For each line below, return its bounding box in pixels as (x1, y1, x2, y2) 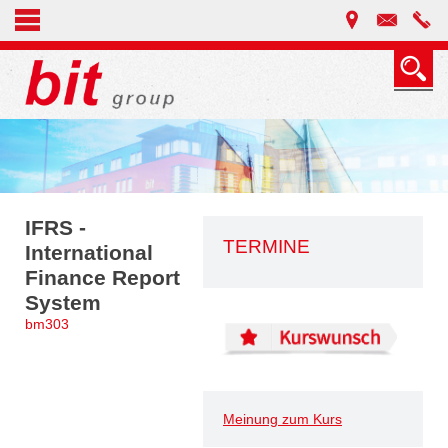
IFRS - (25, 215, 86, 240)
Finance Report (25, 265, 180, 290)
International (25, 240, 153, 265)
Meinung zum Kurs (223, 410, 342, 427)
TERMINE (223, 235, 310, 257)
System (25, 290, 101, 315)
